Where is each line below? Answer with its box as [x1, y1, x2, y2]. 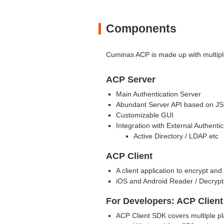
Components [106, 21, 176, 35]
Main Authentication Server [116, 89, 201, 98]
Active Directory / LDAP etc [133, 131, 218, 140]
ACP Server [106, 74, 155, 84]
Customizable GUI [116, 110, 173, 119]
